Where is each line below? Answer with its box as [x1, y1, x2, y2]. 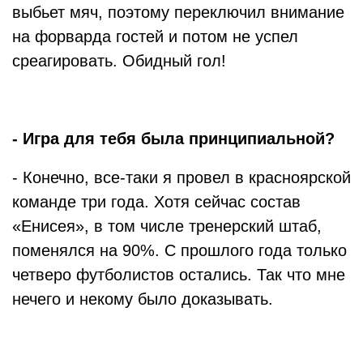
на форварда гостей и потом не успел [12, 28, 298, 45]
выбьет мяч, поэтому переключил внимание [12, 3, 344, 21]
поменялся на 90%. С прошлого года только [12, 241, 347, 259]
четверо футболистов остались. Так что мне [12, 266, 345, 284]
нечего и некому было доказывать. [12, 290, 273, 308]
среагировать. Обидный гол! [12, 52, 226, 70]
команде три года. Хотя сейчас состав [12, 193, 301, 211]
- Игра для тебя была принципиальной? [12, 130, 335, 147]
